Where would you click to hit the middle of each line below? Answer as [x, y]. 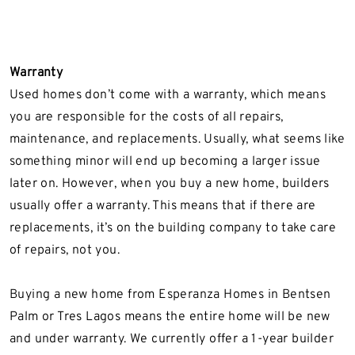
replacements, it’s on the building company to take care [173, 228]
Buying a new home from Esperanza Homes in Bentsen [170, 294]
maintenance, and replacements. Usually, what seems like [177, 139]
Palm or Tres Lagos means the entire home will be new [170, 317]
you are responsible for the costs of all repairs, [147, 117]
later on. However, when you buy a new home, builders [170, 183]
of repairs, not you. [65, 250]
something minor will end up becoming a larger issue [165, 161]
